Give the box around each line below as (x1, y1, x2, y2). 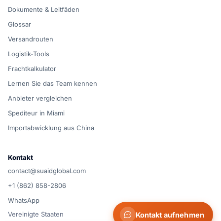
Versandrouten (8, 35, 53, 43)
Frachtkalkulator (8, 65, 56, 73)
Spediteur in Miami (8, 109, 65, 117)
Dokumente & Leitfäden (8, 5, 79, 13)
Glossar (8, 20, 31, 28)
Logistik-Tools (8, 50, 49, 58)
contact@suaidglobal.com (8, 167, 86, 175)
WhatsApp (8, 196, 39, 204)
